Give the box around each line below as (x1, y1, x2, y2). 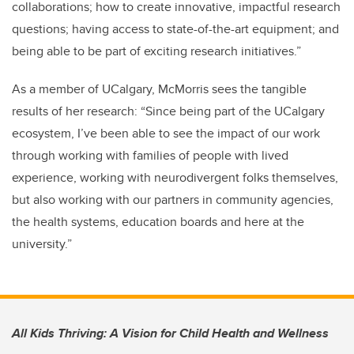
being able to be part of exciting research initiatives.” (12, 41, 306, 60)
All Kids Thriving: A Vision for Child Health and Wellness (12, 323, 329, 342)
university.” (12, 234, 75, 253)
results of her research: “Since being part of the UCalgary (12, 101, 325, 120)
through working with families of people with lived (12, 145, 288, 164)
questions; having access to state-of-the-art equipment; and (12, 19, 339, 38)
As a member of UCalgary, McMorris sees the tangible (12, 79, 307, 98)
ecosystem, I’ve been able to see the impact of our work (12, 123, 320, 142)
